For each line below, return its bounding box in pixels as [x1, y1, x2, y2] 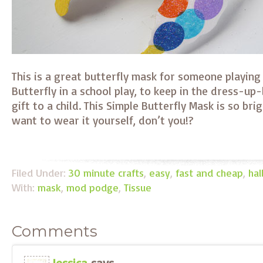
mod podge [66, 181, 119, 194]
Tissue [124, 181, 151, 194]
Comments [12, 222, 97, 241]
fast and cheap [176, 166, 243, 179]
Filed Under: [12, 166, 69, 179]
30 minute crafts [69, 166, 144, 179]
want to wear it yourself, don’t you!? [12, 113, 194, 127]
